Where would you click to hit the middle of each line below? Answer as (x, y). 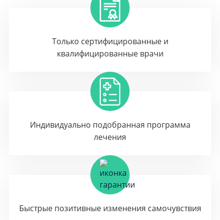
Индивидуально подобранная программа (110, 125)
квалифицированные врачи (110, 54)
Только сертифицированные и (110, 41)
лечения (110, 137)
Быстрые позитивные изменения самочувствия (110, 208)
